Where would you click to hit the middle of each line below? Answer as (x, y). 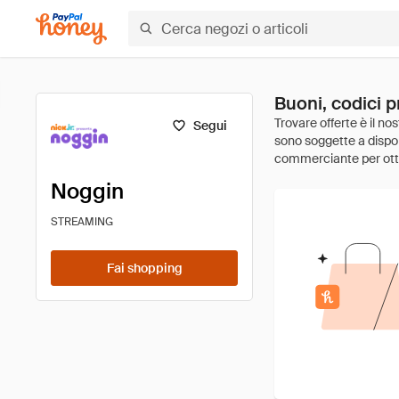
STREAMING (82, 222)
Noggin (87, 191)
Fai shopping (144, 268)
